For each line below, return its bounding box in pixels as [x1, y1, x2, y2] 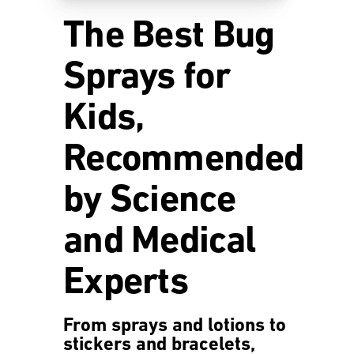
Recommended [63, 141, 304, 179]
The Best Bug [63, 18, 275, 56]
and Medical [63, 224, 257, 262]
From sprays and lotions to [63, 317, 286, 336]
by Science [63, 183, 235, 220]
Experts [63, 265, 188, 303]
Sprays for [63, 59, 230, 97]
